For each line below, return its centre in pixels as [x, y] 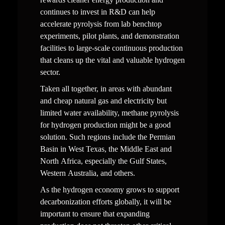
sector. [50, 72]
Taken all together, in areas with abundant [106, 89]
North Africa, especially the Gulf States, [103, 161]
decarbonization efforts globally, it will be [105, 201]
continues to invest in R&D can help [97, 12]
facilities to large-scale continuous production [111, 48]
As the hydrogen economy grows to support [109, 189]
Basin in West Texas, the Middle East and [106, 149]
